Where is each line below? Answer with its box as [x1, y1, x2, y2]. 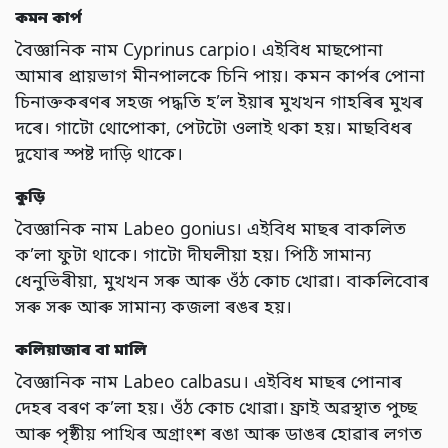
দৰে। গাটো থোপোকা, [15, 118, 176, 142]
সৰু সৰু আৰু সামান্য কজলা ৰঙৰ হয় [15, 297, 285, 321]
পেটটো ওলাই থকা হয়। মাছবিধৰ [176, 118, 412, 142]
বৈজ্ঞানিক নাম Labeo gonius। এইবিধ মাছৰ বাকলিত [15, 219, 406, 243]
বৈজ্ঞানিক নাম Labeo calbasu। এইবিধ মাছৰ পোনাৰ [15, 372, 402, 396]
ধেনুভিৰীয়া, [15, 271, 103, 295]
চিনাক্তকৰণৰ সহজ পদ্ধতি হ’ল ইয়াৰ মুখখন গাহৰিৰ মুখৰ [15, 92, 423, 116]
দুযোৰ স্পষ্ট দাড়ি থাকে [15, 144, 176, 168]
